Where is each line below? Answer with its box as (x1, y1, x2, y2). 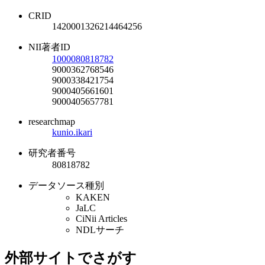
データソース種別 (28, 180, 104, 190)
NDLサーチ (76, 224, 124, 235)
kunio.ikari (52, 127, 92, 137)
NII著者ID (28, 41, 70, 52)
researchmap (28, 116, 75, 127)
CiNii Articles (76, 213, 127, 224)
